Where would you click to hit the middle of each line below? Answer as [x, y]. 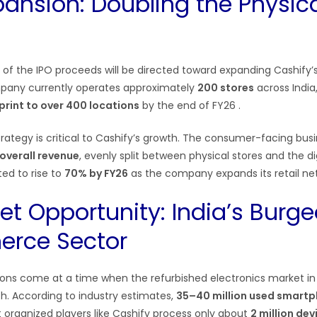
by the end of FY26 [189, 105]
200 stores [226, 88]
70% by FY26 [96, 173]
